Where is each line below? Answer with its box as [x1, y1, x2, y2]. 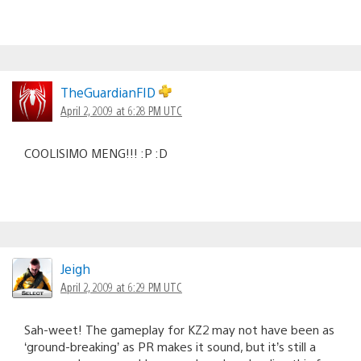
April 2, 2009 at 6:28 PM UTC [60, 102, 182, 118]
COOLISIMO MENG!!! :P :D [24, 144, 168, 160]
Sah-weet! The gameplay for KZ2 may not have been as [24, 321, 334, 337]
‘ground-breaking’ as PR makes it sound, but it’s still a [24, 338, 316, 354]
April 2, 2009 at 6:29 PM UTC [60, 279, 182, 294]
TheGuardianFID [60, 83, 159, 101]
